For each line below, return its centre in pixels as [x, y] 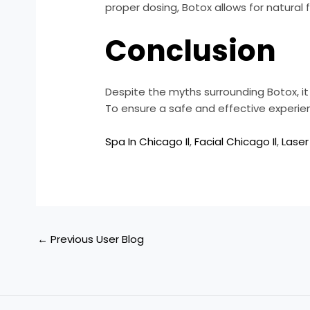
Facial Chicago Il [236, 142]
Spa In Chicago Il [148, 142]
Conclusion [191, 51]
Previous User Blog [96, 239]
